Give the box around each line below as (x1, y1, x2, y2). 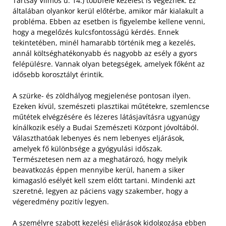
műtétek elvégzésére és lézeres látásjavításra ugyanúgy (13, 111, 200, 122)
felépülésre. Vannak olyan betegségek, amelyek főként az (13, 59, 205, 69)
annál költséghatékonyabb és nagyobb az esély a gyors (13, 48, 197, 58)
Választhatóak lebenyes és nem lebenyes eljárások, (13, 133, 185, 143)
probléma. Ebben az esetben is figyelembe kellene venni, (13, 16, 205, 26)
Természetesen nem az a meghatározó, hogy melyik (13, 154, 187, 164)
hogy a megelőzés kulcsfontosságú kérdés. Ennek (13, 27, 179, 37)
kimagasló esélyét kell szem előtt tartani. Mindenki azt (13, 175, 195, 185)
